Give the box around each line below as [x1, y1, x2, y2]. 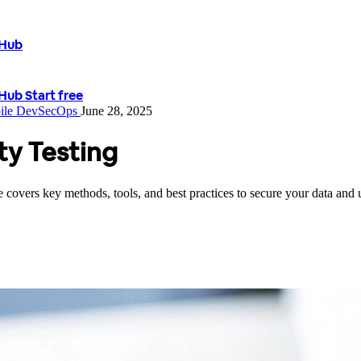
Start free [25, 87, 83, 104]
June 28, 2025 [81, 104, 152, 118]
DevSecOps [16, 104, 81, 118]
